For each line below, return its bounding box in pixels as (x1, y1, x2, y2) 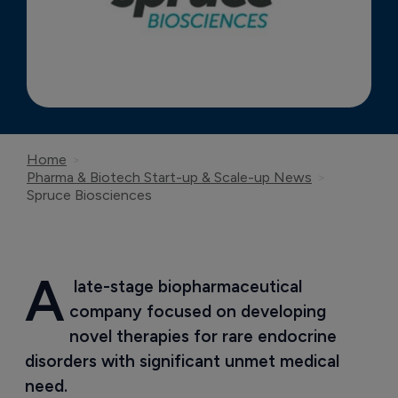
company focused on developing (68, 301, 335, 322)
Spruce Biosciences (27, 187, 152, 204)
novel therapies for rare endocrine (68, 326, 341, 347)
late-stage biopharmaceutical (68, 276, 306, 298)
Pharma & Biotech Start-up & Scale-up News (27, 169, 312, 187)
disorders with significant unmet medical (24, 351, 344, 372)
